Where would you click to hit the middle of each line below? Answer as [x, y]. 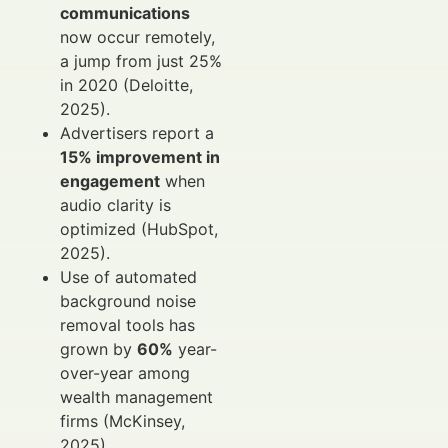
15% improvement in [140, 156]
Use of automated [128, 276]
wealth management [136, 396]
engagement [110, 180]
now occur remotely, [137, 36]
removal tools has [127, 324]
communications [125, 12]
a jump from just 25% [141, 60]
